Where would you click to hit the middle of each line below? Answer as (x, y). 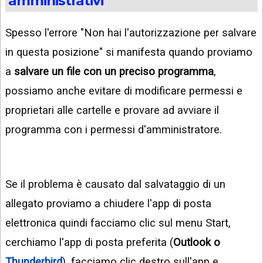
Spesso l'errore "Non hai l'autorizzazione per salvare (131, 33)
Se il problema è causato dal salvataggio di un (115, 184)
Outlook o (197, 242)
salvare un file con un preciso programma (114, 72)
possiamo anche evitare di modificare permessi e (124, 91)
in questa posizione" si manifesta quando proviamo (129, 52)
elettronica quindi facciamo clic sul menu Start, (118, 223)
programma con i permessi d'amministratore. (114, 130)
